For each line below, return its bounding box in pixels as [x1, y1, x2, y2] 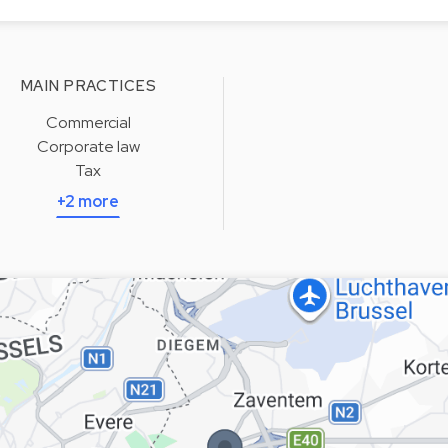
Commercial [45, 112, 131, 133]
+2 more [57, 191, 119, 212]
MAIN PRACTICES [19, 76, 157, 96]
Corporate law [36, 136, 140, 157]
